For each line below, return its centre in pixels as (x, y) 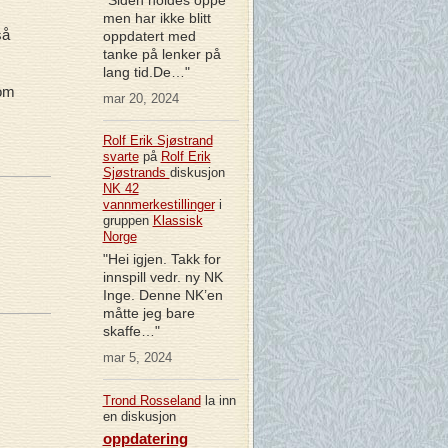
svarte (120, 157)
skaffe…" (131, 331)
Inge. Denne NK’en (162, 295)
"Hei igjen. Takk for (161, 259)
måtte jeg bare (148, 313)
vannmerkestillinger (158, 205)
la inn (218, 400)
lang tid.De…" (146, 71)
